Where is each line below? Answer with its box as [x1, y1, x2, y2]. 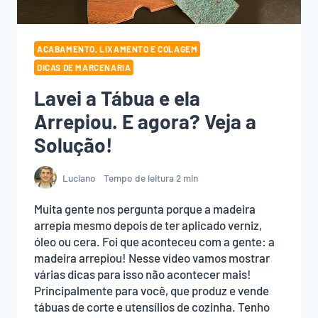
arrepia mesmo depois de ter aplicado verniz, [34, 218, 262, 233]
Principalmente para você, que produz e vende [34, 283, 269, 298]
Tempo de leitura [103, 171, 174, 184]
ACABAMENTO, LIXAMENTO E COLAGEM [37, 43, 198, 54]
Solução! [34, 132, 113, 157]
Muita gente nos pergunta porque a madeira [34, 202, 256, 216]
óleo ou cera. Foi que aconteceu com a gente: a [34, 234, 275, 249]
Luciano [62, 171, 96, 184]
